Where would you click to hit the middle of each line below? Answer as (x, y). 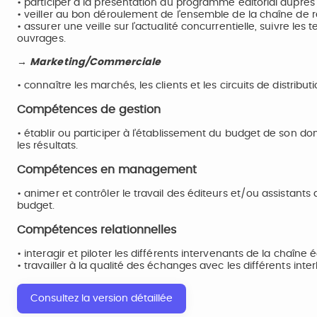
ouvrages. (41, 39)
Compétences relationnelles (98, 230)
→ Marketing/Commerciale (89, 62)
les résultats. (48, 146)
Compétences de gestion (92, 110)
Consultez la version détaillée (102, 299)
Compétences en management (109, 170)
